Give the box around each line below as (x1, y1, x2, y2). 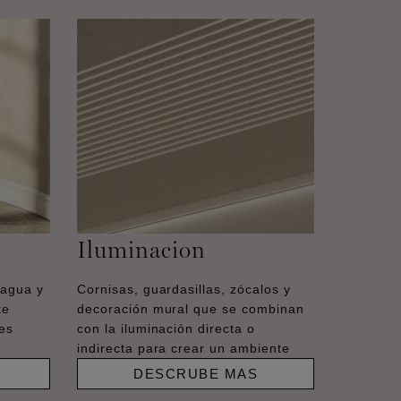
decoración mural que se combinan (77, 301, 304, 316)
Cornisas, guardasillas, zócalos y (77, 281, 291, 296)
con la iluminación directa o (77, 320, 255, 336)
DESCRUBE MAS (133, 365, 258, 381)
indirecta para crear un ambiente (77, 340, 290, 355)
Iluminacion (77, 235, 206, 263)
